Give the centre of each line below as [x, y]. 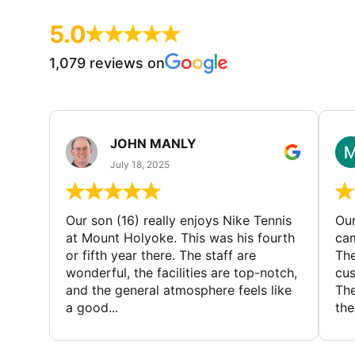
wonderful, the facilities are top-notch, [181, 273]
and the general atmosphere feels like [179, 290]
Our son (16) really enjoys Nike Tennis [179, 221]
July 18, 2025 [140, 164]
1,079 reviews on [107, 63]
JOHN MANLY [153, 143]
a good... [92, 308]
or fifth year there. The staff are [161, 256]
